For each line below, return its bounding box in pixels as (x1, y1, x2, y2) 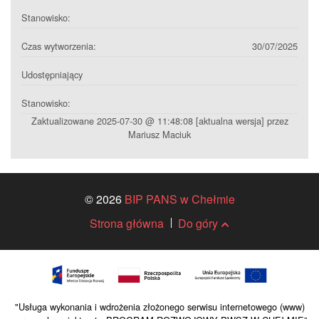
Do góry (178, 215, 218, 231)
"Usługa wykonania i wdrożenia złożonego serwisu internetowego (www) (14, 300, 305, 314)
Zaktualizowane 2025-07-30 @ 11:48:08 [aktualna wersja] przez (31, 114, 288, 127)
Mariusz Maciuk (128, 127, 191, 141)
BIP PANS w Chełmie (124, 191, 235, 207)
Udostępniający (21, 68, 83, 81)
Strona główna (90, 215, 164, 231)
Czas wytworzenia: (21, 39, 96, 53)
